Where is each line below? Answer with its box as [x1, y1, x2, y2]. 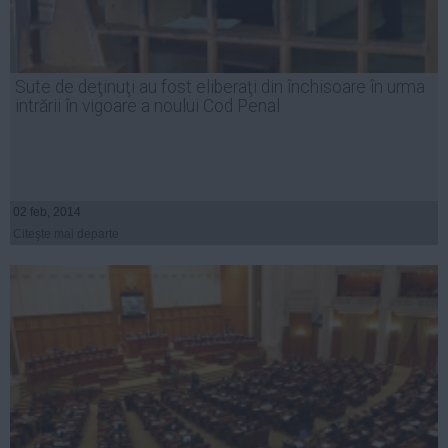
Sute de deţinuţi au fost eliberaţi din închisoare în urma [15, 77, 425, 98]
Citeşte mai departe [13, 227, 119, 242]
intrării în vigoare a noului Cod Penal [15, 96, 280, 117]
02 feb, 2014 [13, 205, 81, 220]
